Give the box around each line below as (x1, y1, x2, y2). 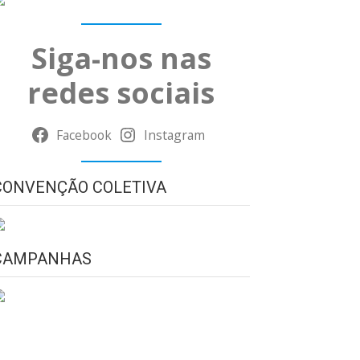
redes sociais (27, 72, 215, 112)
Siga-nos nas (31, 38, 211, 78)
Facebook (56, 126, 112, 144)
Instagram (143, 126, 205, 144)
